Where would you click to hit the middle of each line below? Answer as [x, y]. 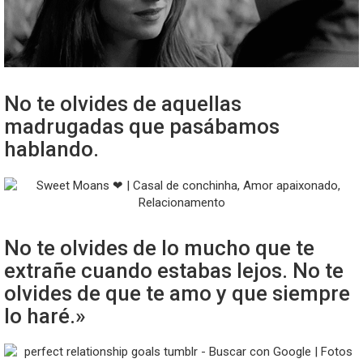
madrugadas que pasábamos [142, 127]
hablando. [51, 149]
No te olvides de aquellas [123, 104]
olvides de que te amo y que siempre [177, 293]
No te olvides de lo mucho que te [159, 248]
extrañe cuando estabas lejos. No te [174, 270]
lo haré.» [45, 316]
